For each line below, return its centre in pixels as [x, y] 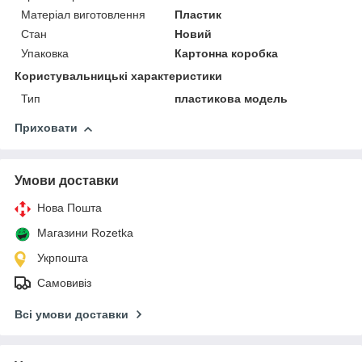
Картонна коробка [227, 54]
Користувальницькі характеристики [118, 76]
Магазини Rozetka [85, 233]
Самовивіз [64, 283]
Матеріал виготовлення [83, 15]
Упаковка [45, 54]
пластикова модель [232, 99]
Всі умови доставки [72, 315]
